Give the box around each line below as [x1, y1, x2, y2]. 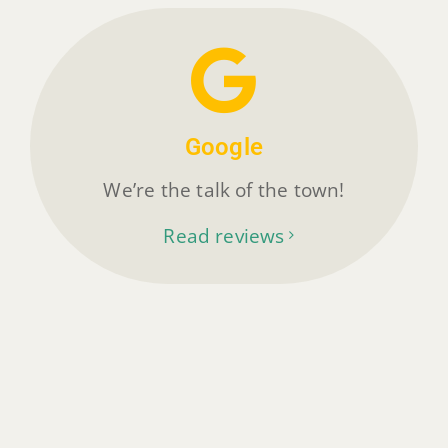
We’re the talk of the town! [103, 175, 345, 203]
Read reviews [163, 221, 285, 249]
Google [184, 132, 264, 161]
